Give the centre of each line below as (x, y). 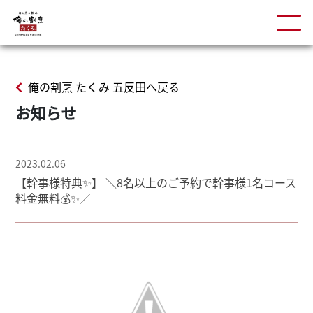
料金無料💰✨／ (53, 198)
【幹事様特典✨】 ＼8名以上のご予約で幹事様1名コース (156, 182)
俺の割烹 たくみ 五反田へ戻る (104, 87)
